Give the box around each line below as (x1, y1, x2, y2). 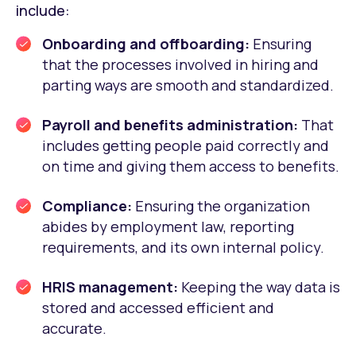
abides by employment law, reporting (42, 217, 294, 237)
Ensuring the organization (135, 196, 310, 216)
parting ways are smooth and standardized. (42, 75, 334, 95)
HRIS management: (42, 277, 181, 297)
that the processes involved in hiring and (42, 55, 319, 75)
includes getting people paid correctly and (42, 136, 329, 156)
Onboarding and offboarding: (42, 34, 253, 54)
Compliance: (42, 196, 135, 216)
